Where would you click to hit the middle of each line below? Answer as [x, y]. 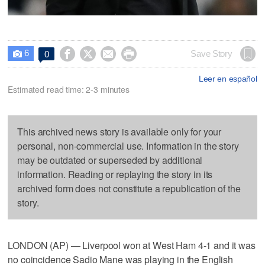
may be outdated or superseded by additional [110, 160]
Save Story [211, 54]
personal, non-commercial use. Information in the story [128, 146]
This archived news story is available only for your [119, 131]
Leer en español [228, 78]
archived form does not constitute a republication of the [129, 188]
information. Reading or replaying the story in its [115, 174]
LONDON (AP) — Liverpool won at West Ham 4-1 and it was [132, 245]
